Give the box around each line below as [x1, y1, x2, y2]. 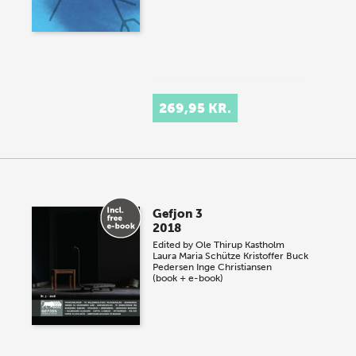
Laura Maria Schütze [153, 250, 242, 261]
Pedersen [153, 261, 195, 273]
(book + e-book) [153, 273, 224, 284]
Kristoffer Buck [243, 250, 309, 261]
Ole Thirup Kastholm [195, 239, 285, 250]
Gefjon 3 [153, 207, 203, 221]
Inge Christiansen [196, 261, 273, 273]
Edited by [153, 239, 196, 250]
